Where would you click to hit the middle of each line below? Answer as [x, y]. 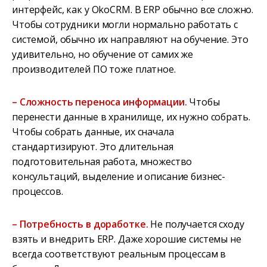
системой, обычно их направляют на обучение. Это [130, 40]
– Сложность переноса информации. [100, 102]
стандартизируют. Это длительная [93, 147]
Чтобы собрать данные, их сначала [93, 132]
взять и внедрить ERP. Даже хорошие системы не [127, 239]
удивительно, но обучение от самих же [103, 55]
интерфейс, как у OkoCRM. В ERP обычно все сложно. [133, 10]
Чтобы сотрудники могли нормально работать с [125, 25]
